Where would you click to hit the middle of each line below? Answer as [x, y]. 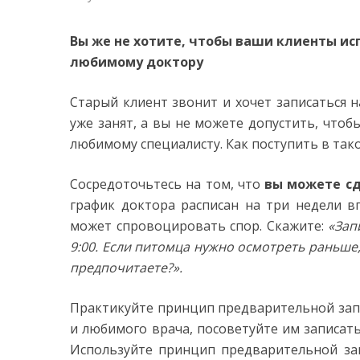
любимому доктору [137, 62]
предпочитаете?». [126, 268]
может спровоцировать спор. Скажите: [199, 226]
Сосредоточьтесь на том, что [167, 184]
